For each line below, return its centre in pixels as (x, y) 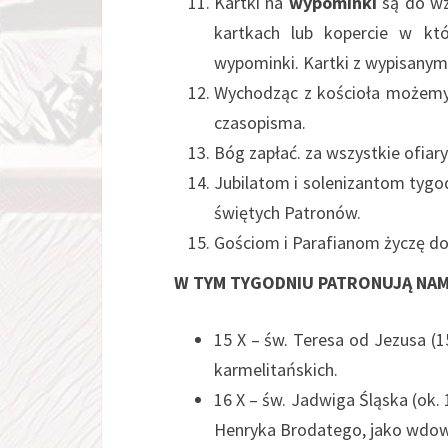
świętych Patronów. (287, 212)
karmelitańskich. (276, 369)
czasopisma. (260, 122)
